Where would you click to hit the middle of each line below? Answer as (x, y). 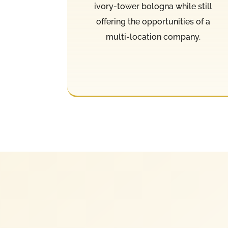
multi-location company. (153, 37)
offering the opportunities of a (153, 22)
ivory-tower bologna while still (153, 7)
